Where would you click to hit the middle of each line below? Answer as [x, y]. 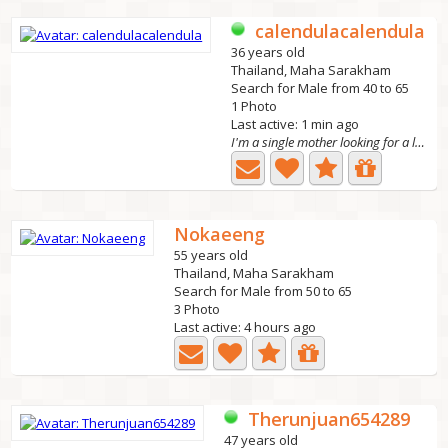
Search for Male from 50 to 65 [263, 291]
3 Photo [197, 309]
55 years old [211, 255]
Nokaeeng [220, 234]
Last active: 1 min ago [295, 124]
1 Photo [254, 106]
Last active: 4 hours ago [245, 327]
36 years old [268, 52]
